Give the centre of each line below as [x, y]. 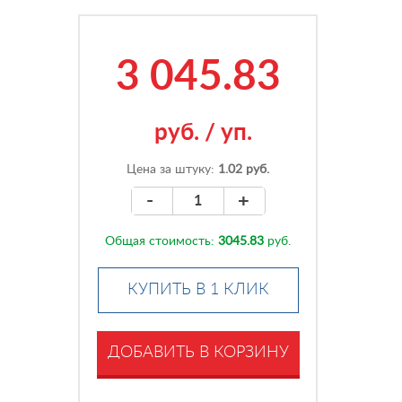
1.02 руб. [244, 170]
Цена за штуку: [173, 170]
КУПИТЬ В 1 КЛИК [198, 290]
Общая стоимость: [162, 241]
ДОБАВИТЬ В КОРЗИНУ [198, 353]
